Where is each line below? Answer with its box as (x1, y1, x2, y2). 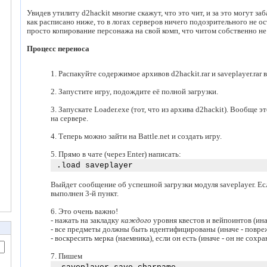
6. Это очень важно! (51, 207, 118, 216)
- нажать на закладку (51, 216, 121, 225)
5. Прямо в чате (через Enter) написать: (51, 150, 181, 159)
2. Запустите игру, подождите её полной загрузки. (51, 88, 218, 97)
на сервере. (51, 114, 88, 123)
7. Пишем (51, 252, 82, 261)
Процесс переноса (27, 44, 89, 53)
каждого (121, 216, 151, 225)
